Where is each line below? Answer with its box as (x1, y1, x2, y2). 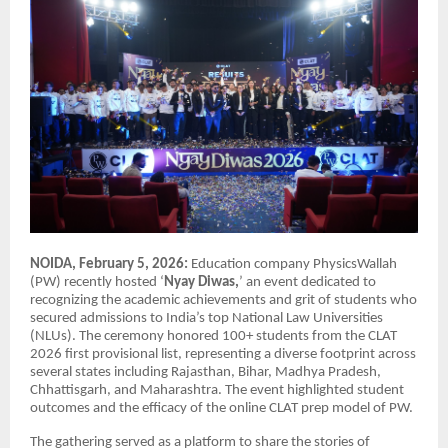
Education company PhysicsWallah (191, 257, 397, 272)
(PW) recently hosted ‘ (30, 275, 164, 290)
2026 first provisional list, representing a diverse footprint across (30, 347, 416, 362)
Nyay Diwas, (164, 275, 239, 290)
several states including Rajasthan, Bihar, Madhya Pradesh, (30, 365, 381, 380)
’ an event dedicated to (239, 275, 376, 290)
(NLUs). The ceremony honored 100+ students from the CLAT (30, 329, 397, 344)
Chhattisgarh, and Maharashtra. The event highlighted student (30, 383, 404, 398)
